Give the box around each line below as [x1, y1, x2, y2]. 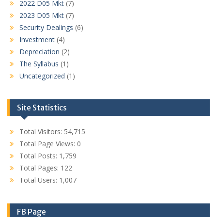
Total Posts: [19, 151, 59, 160]
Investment [19, 35, 55, 44]
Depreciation [19, 47, 60, 56]
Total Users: [19, 175, 59, 185]
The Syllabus [19, 59, 59, 68]
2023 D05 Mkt [19, 11, 64, 20]
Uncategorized [19, 71, 65, 80]
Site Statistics [17, 103, 67, 112]
